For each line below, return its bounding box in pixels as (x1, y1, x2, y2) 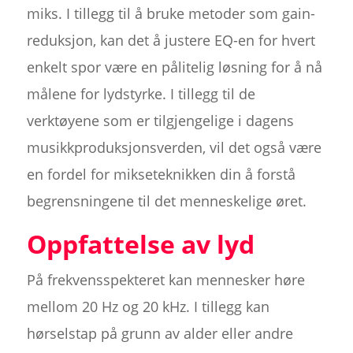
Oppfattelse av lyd (26, 226, 255, 261)
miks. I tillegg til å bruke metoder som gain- (26, 3, 315, 23)
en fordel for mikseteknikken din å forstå (26, 164, 295, 184)
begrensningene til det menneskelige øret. (26, 191, 307, 210)
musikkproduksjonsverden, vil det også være (26, 137, 321, 157)
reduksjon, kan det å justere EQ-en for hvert (26, 30, 315, 50)
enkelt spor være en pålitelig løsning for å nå (26, 57, 322, 76)
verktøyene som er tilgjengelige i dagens (26, 110, 294, 130)
